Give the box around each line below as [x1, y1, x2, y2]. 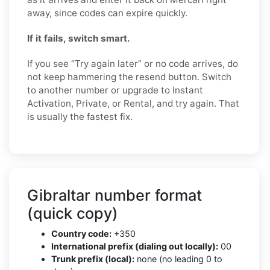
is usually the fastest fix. [27, 110, 133, 122]
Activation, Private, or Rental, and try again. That [27, 97, 239, 109]
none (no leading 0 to [134, 253, 222, 264]
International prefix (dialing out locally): [51, 240, 218, 251]
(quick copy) [27, 204, 118, 222]
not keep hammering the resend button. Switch [27, 71, 231, 83]
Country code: [51, 228, 111, 239]
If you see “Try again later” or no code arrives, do [27, 57, 238, 69]
